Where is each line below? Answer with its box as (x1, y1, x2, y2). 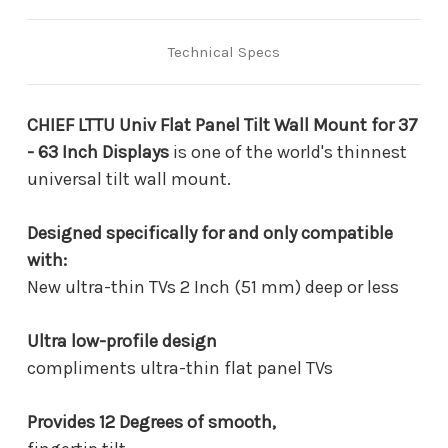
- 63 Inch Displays (27, 140, 169, 163)
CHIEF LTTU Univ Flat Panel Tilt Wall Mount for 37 (27, 113, 418, 136)
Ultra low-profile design (27, 329, 217, 352)
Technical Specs (168, 42, 280, 61)
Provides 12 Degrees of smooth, (27, 410, 276, 433)
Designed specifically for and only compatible (27, 221, 393, 244)
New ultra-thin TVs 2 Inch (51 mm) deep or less (27, 275, 399, 298)
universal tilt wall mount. (27, 167, 231, 190)
